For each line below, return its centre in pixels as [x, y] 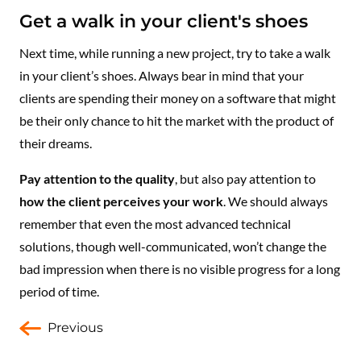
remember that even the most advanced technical [155, 223]
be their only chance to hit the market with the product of [176, 120]
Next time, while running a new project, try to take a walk [175, 52]
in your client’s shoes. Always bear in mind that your [162, 75]
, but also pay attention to [245, 178]
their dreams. [56, 143]
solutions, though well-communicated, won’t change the [173, 246]
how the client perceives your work [121, 201]
